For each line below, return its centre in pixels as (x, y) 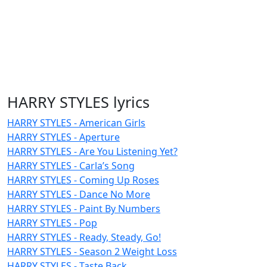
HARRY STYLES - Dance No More (79, 194)
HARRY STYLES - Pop (52, 223)
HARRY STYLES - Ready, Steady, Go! (84, 237)
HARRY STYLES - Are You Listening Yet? (92, 151)
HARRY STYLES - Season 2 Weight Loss (92, 251)
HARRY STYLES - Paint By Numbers (84, 208)
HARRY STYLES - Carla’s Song (71, 165)
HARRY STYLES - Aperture (63, 137)
